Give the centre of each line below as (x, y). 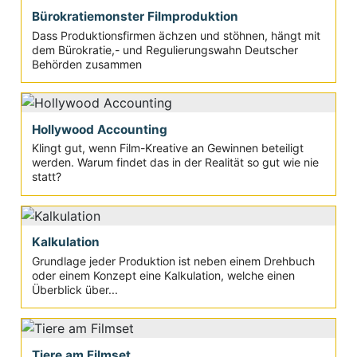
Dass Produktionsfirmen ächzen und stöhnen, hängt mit (176, 35)
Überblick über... (75, 289)
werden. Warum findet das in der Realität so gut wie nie (175, 163)
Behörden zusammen (86, 64)
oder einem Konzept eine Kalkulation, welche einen (163, 275)
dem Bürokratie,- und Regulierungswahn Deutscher (165, 49)
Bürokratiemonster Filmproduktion (135, 17)
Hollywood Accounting (99, 129)
